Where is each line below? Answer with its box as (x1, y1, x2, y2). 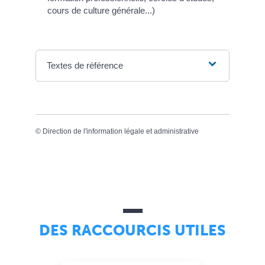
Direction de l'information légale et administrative (43, 127, 199, 136)
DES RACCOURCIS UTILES (39, 221, 226, 240)
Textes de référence (47, 60, 124, 71)
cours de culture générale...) (47, 5, 155, 16)
